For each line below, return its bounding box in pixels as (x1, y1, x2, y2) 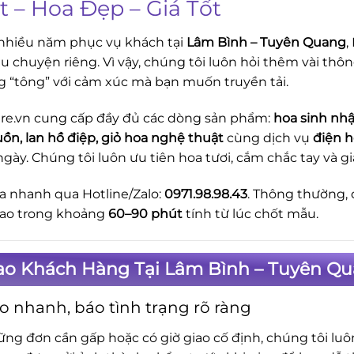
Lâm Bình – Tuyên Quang (186, 35, 346, 51)
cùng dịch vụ (224, 130, 313, 145)
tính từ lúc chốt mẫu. (183, 205, 318, 221)
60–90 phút (108, 205, 183, 221)
